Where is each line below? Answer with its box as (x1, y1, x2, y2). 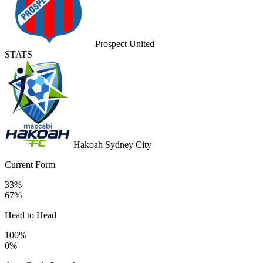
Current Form (5, 160, 55, 170)
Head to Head (5, 210, 56, 221)
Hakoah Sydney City (73, 140, 151, 150)
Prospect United (95, 39, 154, 49)
